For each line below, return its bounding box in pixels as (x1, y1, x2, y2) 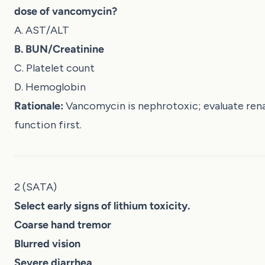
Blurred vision (14, 237, 80, 250)
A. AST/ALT (14, 23, 69, 37)
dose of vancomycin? (14, 4, 117, 18)
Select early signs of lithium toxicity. (14, 199, 190, 212)
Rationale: (14, 99, 63, 112)
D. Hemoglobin (14, 80, 86, 93)
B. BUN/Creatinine (14, 42, 104, 56)
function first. (14, 118, 82, 131)
